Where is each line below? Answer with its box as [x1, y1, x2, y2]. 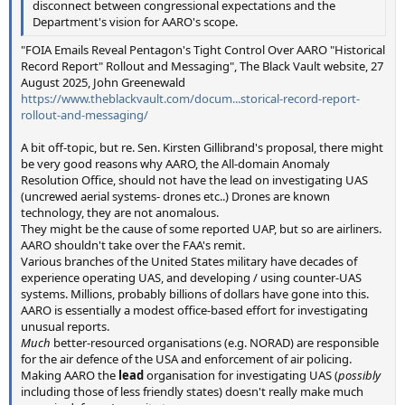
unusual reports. [21, 318, 109, 335]
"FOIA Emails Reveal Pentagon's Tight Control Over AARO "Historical [21, 42, 385, 59]
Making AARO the [21, 367, 118, 384]
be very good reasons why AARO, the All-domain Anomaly [21, 155, 330, 173]
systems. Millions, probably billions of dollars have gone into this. [21, 286, 369, 303]
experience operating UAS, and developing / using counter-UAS [21, 269, 362, 287]
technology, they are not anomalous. [21, 204, 219, 221]
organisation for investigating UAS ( [146, 367, 338, 384]
